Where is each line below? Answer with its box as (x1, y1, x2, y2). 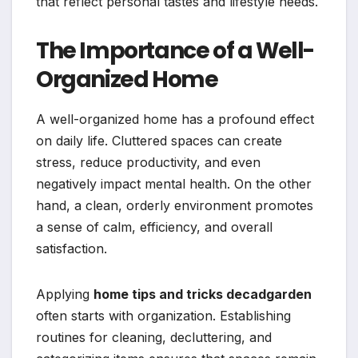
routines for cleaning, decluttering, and (36, 329, 272, 346)
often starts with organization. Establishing (36, 308, 291, 324)
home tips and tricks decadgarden (93, 286, 312, 303)
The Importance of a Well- (36, 35, 315, 67)
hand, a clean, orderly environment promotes (36, 197, 313, 214)
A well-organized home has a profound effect (36, 111, 314, 128)
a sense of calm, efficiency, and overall (36, 219, 272, 236)
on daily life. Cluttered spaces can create (36, 133, 282, 149)
